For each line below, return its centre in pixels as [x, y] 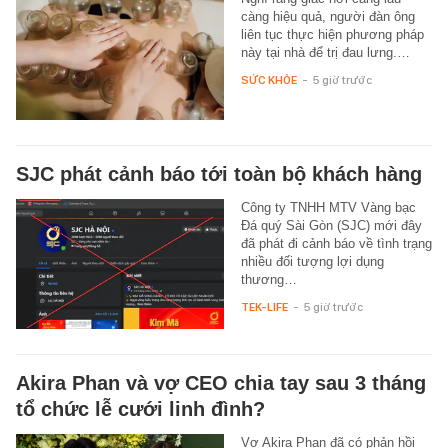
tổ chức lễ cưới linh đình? [140, 408]
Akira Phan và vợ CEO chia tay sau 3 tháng [221, 382]
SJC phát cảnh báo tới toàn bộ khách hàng [219, 173]
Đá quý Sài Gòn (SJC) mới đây [331, 225]
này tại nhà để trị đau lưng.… [325, 52]
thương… [268, 279]
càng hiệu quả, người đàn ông [327, 16]
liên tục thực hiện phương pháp [332, 34]
